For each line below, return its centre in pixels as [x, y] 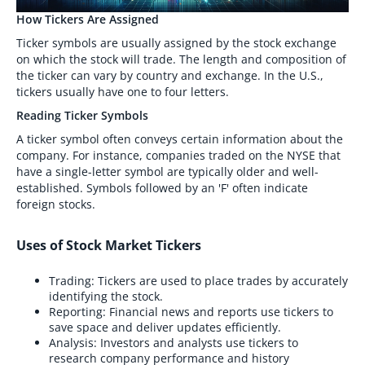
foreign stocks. [56, 204]
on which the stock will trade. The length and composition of [181, 59]
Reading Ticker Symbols [82, 115]
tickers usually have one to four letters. [123, 91]
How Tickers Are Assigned [88, 19]
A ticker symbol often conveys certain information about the [180, 139]
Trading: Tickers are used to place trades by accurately [198, 280]
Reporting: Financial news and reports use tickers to [191, 311]
